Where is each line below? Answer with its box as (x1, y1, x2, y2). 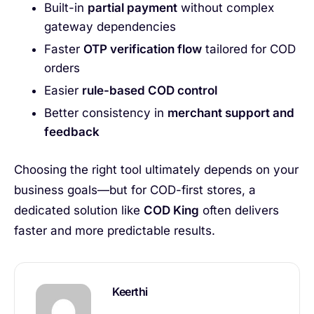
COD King (144, 203, 199, 217)
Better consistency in (43, 106, 168, 121)
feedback (43, 125, 100, 139)
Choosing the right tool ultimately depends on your (14, 162, 299, 177)
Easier (43, 83, 82, 98)
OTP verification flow (83, 42, 202, 57)
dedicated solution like (14, 203, 144, 217)
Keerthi (112, 284, 148, 299)
